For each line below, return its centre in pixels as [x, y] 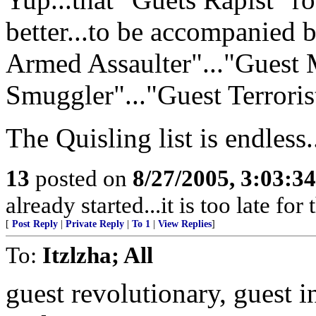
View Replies [185, 224]
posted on [81, 178]
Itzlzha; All [98, 255]
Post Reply [35, 224]
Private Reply [95, 224]
